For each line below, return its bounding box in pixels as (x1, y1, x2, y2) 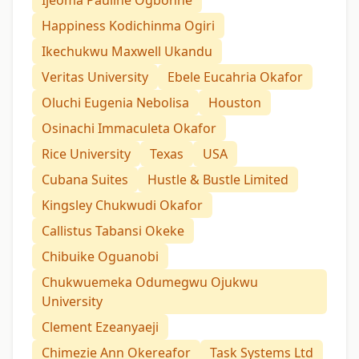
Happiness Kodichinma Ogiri (42, 17, 215, 35)
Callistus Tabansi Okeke (42, 222, 184, 240)
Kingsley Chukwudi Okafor (42, 196, 203, 215)
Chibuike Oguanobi (42, 248, 159, 266)
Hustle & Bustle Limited (147, 171, 288, 189)
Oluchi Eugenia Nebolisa (42, 94, 189, 112)
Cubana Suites (42, 171, 128, 189)
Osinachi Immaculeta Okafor (42, 119, 216, 138)
